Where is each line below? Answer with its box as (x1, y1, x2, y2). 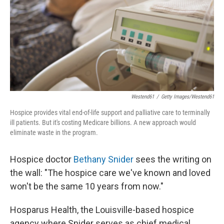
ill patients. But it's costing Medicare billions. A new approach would (10, 118, 196, 126)
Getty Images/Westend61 (161, 93, 214, 100)
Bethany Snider (73, 154, 133, 164)
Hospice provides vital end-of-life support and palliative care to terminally (10, 108, 210, 116)
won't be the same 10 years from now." (10, 181, 163, 191)
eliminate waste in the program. (10, 128, 98, 136)
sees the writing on (133, 154, 211, 164)
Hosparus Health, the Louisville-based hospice (10, 204, 194, 215)
